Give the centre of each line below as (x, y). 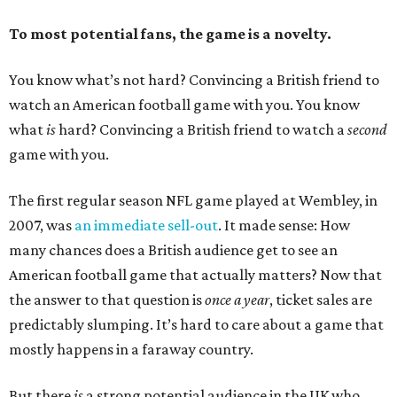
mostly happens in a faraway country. (131, 349)
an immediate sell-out (146, 225)
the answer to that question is (107, 300)
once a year (237, 300)
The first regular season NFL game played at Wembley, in (193, 200)
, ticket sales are (321, 300)
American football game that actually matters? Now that (195, 275)
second (367, 129)
